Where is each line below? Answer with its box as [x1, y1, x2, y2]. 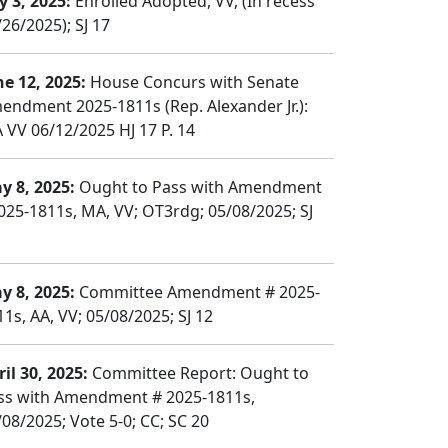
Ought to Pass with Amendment [75, 176, 322, 198]
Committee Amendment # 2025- [75, 281, 320, 303]
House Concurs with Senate [86, 71, 299, 93]
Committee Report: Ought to [88, 362, 309, 384]
